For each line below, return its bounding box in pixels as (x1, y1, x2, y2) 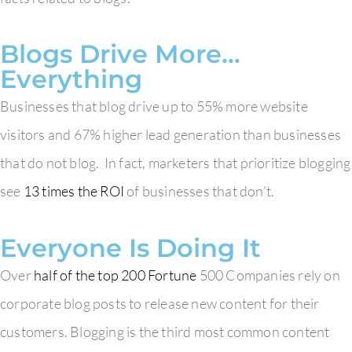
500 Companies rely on (196, 266, 340, 284)
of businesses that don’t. (124, 182, 277, 200)
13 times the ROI (23, 182, 125, 200)
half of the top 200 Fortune (34, 266, 197, 284)
